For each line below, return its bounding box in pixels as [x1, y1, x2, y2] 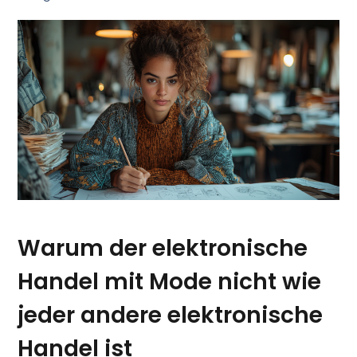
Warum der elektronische [18, 232, 308, 264]
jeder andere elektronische [18, 299, 324, 331]
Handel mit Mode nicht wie [18, 265, 322, 297]
